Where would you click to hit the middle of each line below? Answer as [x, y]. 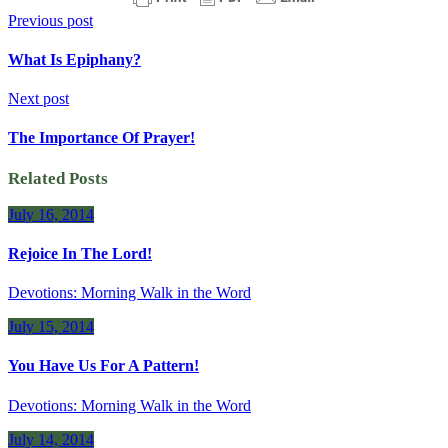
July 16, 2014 [51, 214]
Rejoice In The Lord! [80, 253]
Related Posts [58, 178]
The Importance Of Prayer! [101, 138]
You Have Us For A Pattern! [103, 366]
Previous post [50, 20]
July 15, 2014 [51, 327]
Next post [38, 99]
